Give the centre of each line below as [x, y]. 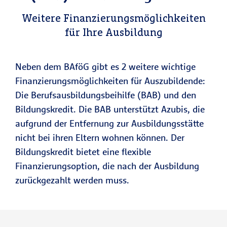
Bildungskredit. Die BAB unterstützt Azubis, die [110, 109]
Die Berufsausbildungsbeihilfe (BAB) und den [106, 95]
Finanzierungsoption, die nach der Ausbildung [107, 166]
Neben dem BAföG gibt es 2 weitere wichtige [105, 67]
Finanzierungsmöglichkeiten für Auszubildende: [110, 81]
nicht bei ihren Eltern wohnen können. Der [100, 138]
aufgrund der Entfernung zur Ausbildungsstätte [109, 123]
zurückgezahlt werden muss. [73, 180]
